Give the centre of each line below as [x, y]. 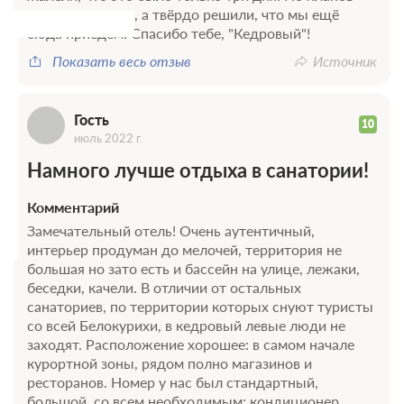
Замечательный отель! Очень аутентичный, [171, 230]
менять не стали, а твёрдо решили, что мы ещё [183, 14]
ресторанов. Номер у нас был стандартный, [173, 381]
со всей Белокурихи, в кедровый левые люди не [186, 325]
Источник [345, 60]
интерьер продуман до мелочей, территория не [184, 249]
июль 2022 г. [108, 138]
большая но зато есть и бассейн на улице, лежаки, [193, 268]
